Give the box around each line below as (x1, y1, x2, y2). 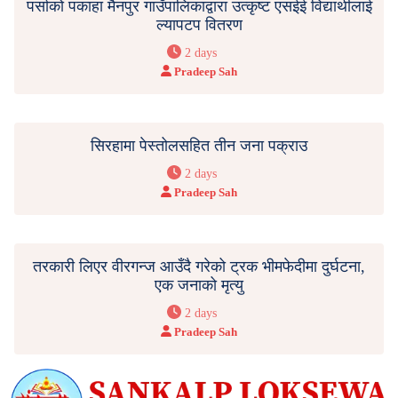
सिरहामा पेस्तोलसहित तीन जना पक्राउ (91, 136, 307, 155)
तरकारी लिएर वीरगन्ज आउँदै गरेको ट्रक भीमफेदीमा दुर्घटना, (33, 257, 365, 275)
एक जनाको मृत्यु (155, 275, 243, 294)
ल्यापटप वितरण (155, 15, 243, 34)
